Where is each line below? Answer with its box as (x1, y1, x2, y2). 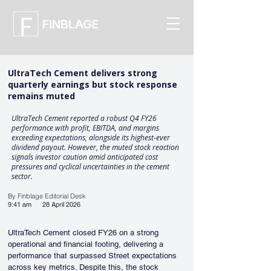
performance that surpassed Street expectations (8, 251, 179, 260)
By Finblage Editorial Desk (8, 192, 86, 200)
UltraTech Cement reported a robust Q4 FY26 (11, 113, 157, 123)
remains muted (8, 90, 75, 102)
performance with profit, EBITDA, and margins (11, 123, 159, 133)
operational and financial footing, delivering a (8, 240, 166, 249)
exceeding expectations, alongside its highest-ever (11, 132, 170, 143)
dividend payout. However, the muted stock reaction (11, 142, 179, 152)
